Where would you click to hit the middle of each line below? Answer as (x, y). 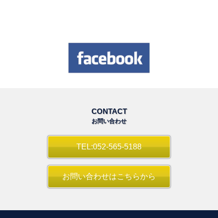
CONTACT (109, 111)
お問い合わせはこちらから (109, 177)
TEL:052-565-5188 (109, 147)
